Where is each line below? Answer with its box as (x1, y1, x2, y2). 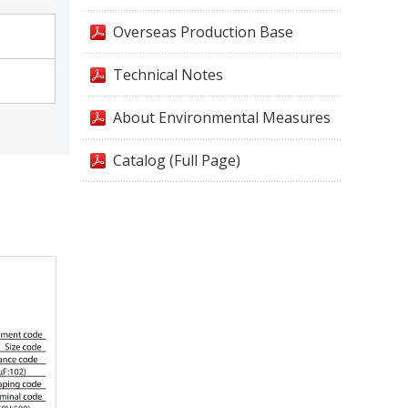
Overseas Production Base (113, 22, 293, 42)
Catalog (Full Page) (113, 150, 240, 170)
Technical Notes (113, 65, 223, 85)
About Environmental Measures (113, 107, 331, 127)
